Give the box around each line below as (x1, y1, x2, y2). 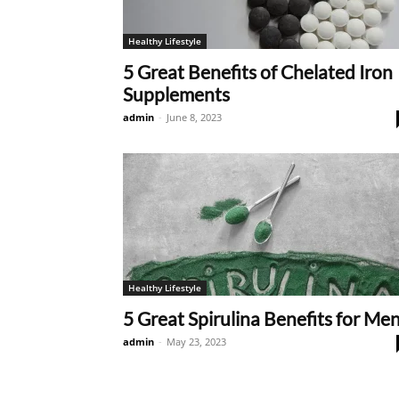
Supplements (123, 83, 230, 105)
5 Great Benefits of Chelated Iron (123, 61, 393, 83)
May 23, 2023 (167, 335, 226, 348)
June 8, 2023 (167, 110, 222, 124)
